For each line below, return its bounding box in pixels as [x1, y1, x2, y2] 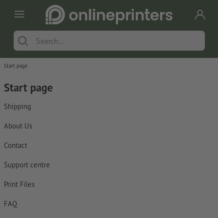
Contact [4, 141, 27, 150]
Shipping [4, 102, 31, 111]
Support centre [4, 160, 50, 170]
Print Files [4, 180, 35, 189]
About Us [4, 121, 32, 131]
